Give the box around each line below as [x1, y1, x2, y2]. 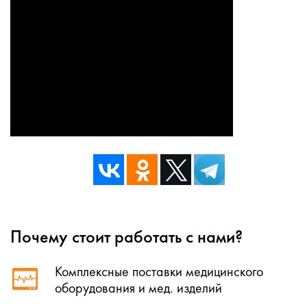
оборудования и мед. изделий [55, 279, 222, 297]
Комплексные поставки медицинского [55, 262, 263, 281]
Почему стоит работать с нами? [10, 225, 243, 249]
